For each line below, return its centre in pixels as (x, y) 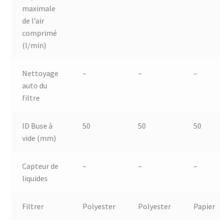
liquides (35, 178)
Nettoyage (40, 73)
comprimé (39, 33)
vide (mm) (39, 138)
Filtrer (33, 206)
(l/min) (34, 45)
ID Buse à (37, 125)
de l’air (33, 20)
